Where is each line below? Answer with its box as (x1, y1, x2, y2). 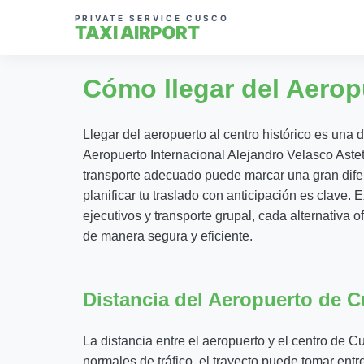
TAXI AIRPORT (75, 21, 199, 43)
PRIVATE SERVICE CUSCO (75, 12, 229, 23)
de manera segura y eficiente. (83, 229, 253, 243)
